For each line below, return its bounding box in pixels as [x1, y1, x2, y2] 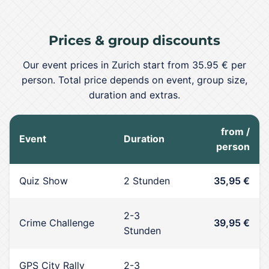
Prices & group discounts [49, 32, 220, 48]
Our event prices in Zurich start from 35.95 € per [23, 59, 246, 71]
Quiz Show [19, 175, 68, 187]
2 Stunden [124, 175, 170, 187]
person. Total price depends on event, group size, [22, 74, 247, 86]
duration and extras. [89, 89, 180, 101]
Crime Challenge [19, 217, 94, 229]
